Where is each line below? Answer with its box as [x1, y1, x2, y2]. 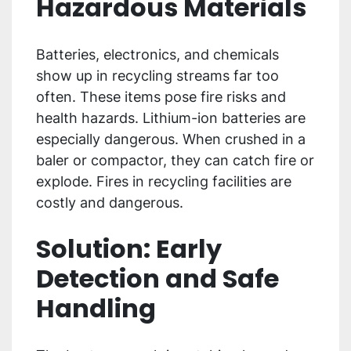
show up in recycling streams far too [36, 67, 279, 85]
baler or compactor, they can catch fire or [36, 152, 314, 169]
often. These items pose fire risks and [36, 89, 286, 106]
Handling [36, 291, 156, 327]
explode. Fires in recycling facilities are [36, 173, 291, 190]
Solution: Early [36, 231, 222, 267]
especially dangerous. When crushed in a [36, 131, 306, 148]
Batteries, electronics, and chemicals [36, 46, 279, 63]
